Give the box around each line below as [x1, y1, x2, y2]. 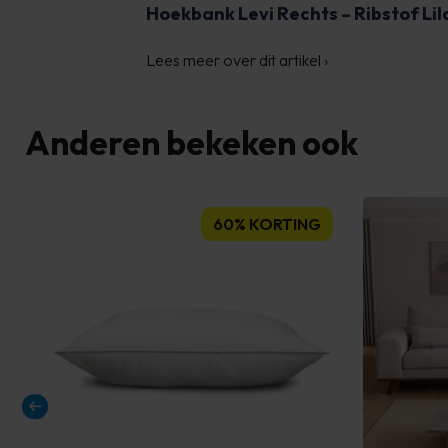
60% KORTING [212, 213, 321, 234]
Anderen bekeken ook [25, 121, 358, 164]
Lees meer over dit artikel [146, 49, 324, 70]
